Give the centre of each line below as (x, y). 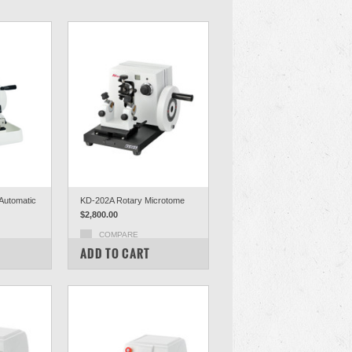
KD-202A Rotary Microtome (132, 200)
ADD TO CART (115, 253)
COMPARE (119, 235)
